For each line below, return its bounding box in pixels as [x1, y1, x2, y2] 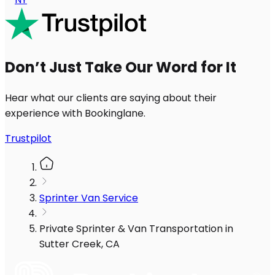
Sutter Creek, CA [39, 237, 120, 252]
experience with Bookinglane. [5, 106, 145, 121]
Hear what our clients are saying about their [5, 91, 217, 106]
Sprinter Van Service [39, 191, 138, 206]
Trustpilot [5, 131, 52, 146]
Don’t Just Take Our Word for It [5, 57, 236, 78]
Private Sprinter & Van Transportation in [39, 222, 233, 236]
